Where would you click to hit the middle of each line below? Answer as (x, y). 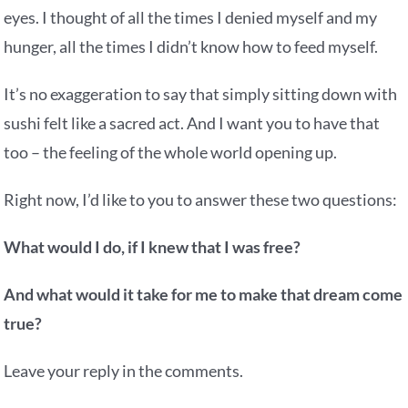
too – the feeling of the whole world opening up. (171, 153)
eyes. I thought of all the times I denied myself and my (191, 18)
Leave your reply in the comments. (124, 371)
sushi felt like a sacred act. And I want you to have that (192, 123)
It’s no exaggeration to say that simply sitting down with (201, 94)
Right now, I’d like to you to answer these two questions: (201, 200)
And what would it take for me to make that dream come (204, 295)
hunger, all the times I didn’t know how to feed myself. (191, 47)
